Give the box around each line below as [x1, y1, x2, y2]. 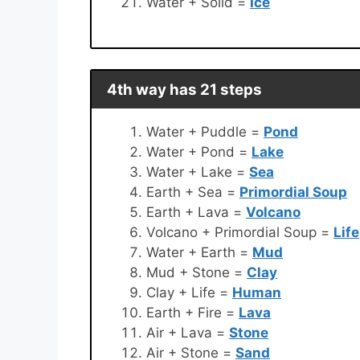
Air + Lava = [146, 324, 229, 341]
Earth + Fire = [146, 304, 239, 321]
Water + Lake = [146, 163, 249, 180]
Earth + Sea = [146, 183, 239, 200]
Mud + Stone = [146, 264, 247, 280]
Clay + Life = [146, 284, 232, 301]
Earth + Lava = [146, 203, 246, 220]
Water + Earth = [146, 243, 252, 260]
